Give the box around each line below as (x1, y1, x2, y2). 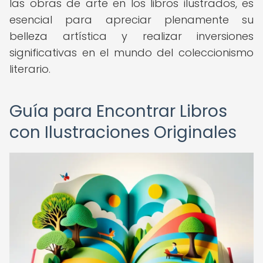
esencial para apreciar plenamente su (9, 12, 254, 27)
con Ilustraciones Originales (9, 121, 237, 144)
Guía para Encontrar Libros (9, 100, 227, 123)
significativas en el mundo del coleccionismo (9, 45, 254, 60)
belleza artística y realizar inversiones (9, 29, 254, 43)
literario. (9, 62, 50, 76)
